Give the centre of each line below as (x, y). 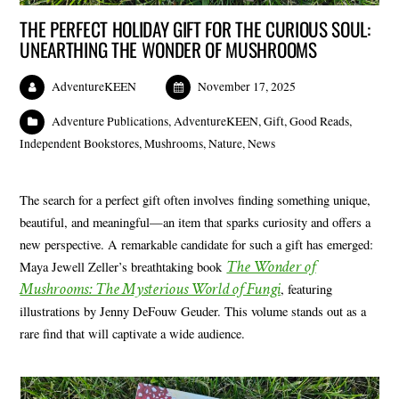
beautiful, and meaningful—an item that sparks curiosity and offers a (195, 222)
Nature (226, 144)
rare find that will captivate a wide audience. (133, 333)
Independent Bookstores (80, 144)
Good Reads (320, 122)
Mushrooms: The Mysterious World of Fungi (151, 289)
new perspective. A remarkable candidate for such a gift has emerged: (197, 244)
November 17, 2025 (247, 87)
